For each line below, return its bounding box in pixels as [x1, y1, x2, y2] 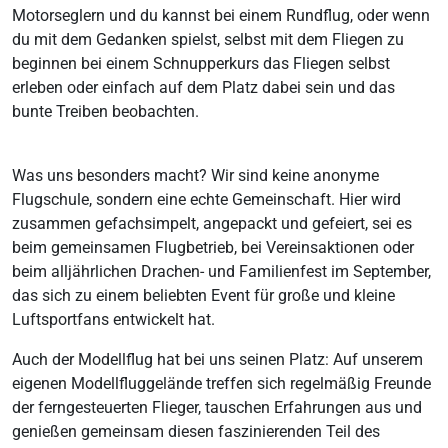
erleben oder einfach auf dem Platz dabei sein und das [12, 77, 395, 97]
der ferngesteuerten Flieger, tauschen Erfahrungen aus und [12, 397, 422, 417]
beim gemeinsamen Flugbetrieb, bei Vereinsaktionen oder [12, 237, 414, 257]
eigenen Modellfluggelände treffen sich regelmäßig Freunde [12, 373, 431, 393]
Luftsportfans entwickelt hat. [12, 309, 215, 329]
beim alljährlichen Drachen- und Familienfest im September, [12, 261, 431, 281]
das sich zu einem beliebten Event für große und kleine [12, 285, 395, 305]
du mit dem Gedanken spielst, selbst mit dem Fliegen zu [12, 29, 404, 49]
